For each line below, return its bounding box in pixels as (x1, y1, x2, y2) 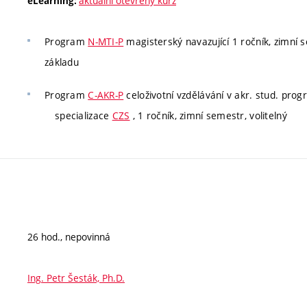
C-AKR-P (88, 88, 124, 101)
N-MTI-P (88, 35, 124, 48)
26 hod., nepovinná (27, 230, 110, 243)
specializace (55, 108, 112, 122)
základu (45, 56, 79, 69)
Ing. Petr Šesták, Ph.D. (27, 271, 125, 284)
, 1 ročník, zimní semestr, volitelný (130, 108, 287, 122)
